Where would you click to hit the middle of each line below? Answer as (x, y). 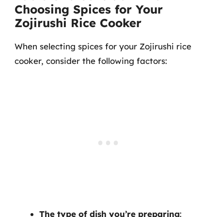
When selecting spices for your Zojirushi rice (103, 46)
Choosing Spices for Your (89, 9)
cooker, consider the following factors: (91, 61)
